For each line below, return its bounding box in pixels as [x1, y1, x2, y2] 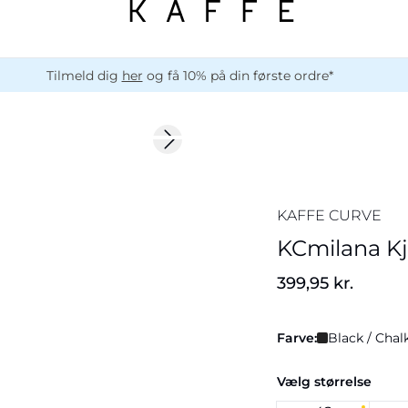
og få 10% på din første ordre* [142, 66, 333, 84]
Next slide [166, 138, 232, 156]
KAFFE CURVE [277, 207, 382, 224]
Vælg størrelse [277, 373, 372, 390]
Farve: [277, 330, 317, 346]
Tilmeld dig [46, 66, 122, 84]
